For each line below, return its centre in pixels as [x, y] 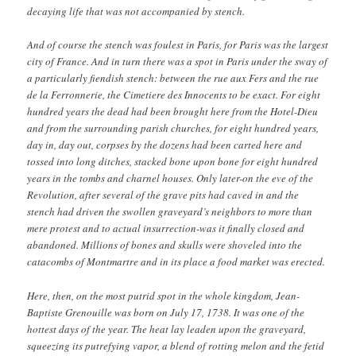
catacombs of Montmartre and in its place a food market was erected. [176, 262]
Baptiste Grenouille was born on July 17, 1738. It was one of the [166, 312]
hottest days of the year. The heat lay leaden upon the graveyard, [167, 329]
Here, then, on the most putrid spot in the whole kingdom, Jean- [164, 295]
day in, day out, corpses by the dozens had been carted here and [165, 145]
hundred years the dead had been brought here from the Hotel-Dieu [173, 112]
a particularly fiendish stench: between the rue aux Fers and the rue [173, 78]
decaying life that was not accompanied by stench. [136, 12]
